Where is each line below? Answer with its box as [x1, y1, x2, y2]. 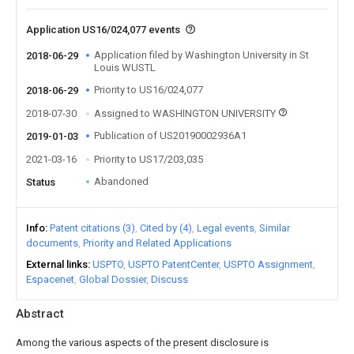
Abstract [16, 307, 64, 321]
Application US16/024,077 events [26, 24, 183, 36]
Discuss [151, 273, 188, 285]
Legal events [197, 222, 254, 234]
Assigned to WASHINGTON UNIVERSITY [94, 107, 276, 119]
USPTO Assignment [224, 258, 313, 270]
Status [26, 176, 55, 188]
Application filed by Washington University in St [94, 49, 309, 61]
